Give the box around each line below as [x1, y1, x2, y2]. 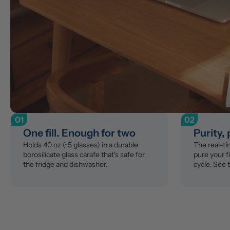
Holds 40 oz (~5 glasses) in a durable [23, 140, 138, 149]
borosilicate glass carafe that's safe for [23, 149, 145, 159]
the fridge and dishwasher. [23, 159, 108, 169]
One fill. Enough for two [23, 126, 136, 139]
